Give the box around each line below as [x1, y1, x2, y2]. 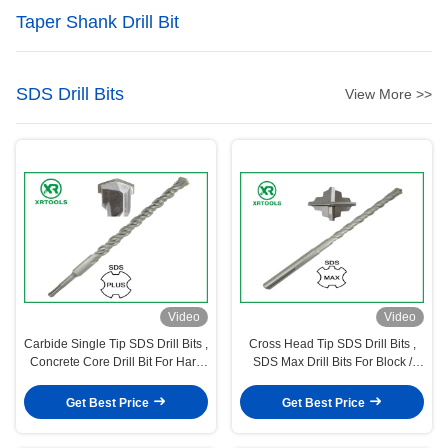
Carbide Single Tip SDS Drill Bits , [24, 337, 208, 352]
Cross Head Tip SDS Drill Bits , [248, 337, 416, 352]
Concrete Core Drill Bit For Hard [29, 355, 203, 370]
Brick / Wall [302, 373, 362, 388]
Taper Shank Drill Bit [16, 12, 179, 33]
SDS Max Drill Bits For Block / [252, 355, 412, 370]
